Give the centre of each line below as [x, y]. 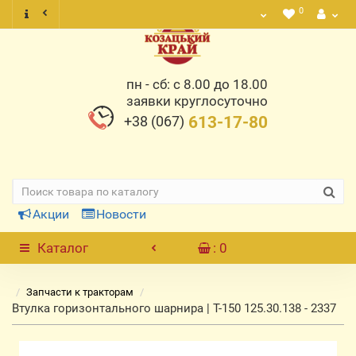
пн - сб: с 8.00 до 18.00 [197, 84]
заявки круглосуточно [197, 101]
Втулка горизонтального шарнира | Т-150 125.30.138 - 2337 [174, 308]
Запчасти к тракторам [80, 292]
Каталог [63, 248]
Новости [121, 214]
